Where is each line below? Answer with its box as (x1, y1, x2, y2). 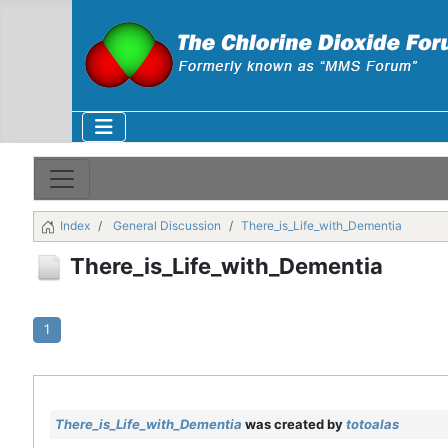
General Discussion (113, 218, 221, 234)
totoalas (345, 415, 399, 432)
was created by (241, 415, 346, 432)
